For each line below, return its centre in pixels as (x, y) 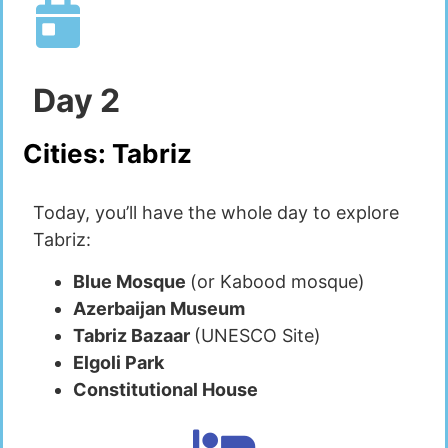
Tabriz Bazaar (133, 335)
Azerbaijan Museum (159, 308)
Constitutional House (165, 389)
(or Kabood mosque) (277, 281)
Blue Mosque (131, 281)
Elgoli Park (118, 362)
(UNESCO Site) (257, 335)
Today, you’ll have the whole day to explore (216, 213)
